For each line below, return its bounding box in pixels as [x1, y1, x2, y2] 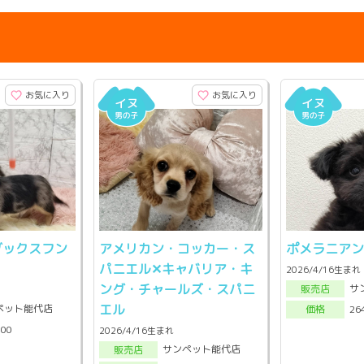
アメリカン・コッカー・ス [98, 239, 255, 258]
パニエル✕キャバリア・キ [98, 259, 253, 278]
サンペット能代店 [162, 342, 240, 357]
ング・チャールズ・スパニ [98, 279, 255, 298]
